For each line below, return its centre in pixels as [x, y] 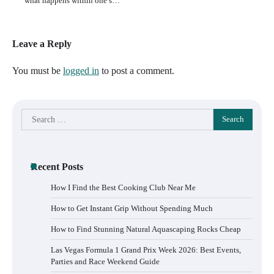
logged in [81, 70]
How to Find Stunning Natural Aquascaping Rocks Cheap [146, 229]
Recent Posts [57, 166]
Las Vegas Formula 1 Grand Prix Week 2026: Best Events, [146, 250]
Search [34, 115]
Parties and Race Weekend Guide [105, 261]
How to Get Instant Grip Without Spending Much [132, 208]
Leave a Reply [42, 43]
